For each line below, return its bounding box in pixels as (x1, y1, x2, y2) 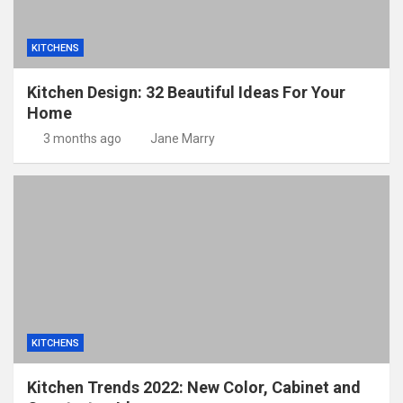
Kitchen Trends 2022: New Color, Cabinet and (27, 377, 361, 397)
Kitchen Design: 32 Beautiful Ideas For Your (27, 82, 345, 102)
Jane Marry (150, 130, 215, 146)
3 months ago (42, 130, 121, 146)
